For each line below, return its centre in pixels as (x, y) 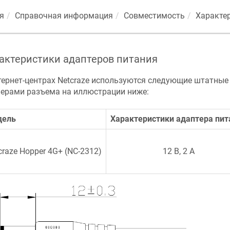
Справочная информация (64, 16)
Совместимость (154, 16)
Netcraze (73, 80)
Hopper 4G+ (41, 151)
